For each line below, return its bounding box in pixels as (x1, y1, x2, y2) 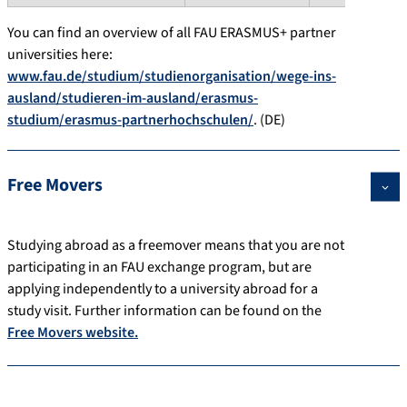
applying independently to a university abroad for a (7, 278, 318, 299)
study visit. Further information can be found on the (7, 300, 322, 321)
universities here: (7, 44, 113, 65)
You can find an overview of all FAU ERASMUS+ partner (7, 22, 336, 43)
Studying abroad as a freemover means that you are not (7, 234, 344, 255)
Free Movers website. (7, 322, 138, 342)
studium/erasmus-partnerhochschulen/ (7, 109, 253, 130)
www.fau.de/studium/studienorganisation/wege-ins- (7, 65, 336, 86)
